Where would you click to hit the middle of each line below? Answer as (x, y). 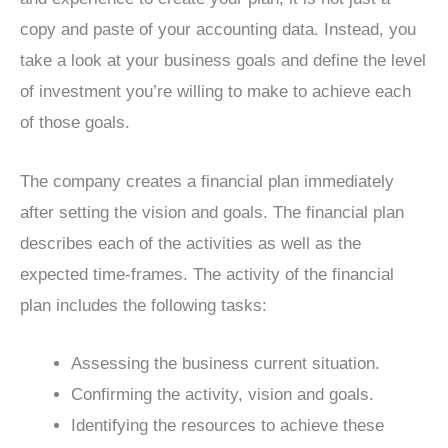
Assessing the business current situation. (225, 363)
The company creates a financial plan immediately (207, 181)
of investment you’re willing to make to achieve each (215, 92)
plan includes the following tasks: (143, 305)
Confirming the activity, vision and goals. (222, 394)
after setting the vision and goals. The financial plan (212, 212)
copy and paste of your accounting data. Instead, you (218, 30)
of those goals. (75, 123)
